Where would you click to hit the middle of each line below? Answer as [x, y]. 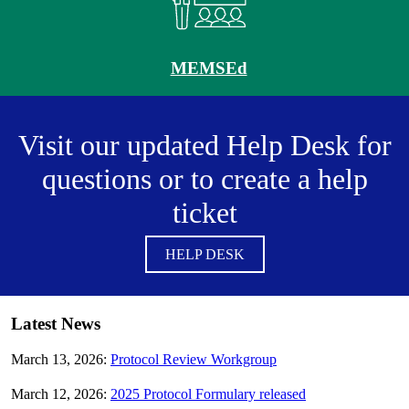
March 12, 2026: [61, 393]
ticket [204, 213]
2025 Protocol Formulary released [208, 393]
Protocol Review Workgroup [194, 359]
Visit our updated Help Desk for [204, 146]
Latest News [56, 324]
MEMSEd [209, 68]
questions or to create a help [204, 179]
